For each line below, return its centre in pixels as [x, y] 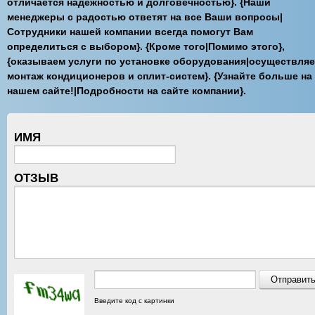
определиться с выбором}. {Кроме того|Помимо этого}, [146, 46]
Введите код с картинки [134, 301]
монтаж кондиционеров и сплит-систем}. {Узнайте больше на [160, 76]
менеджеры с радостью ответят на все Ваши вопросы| [145, 17]
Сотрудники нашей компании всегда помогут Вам [130, 32]
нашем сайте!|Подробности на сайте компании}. [127, 91]
